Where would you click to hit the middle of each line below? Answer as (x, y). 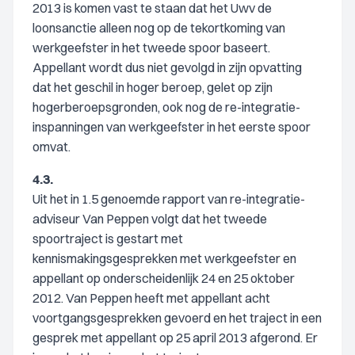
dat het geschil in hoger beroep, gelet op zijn (153, 87)
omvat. (52, 147)
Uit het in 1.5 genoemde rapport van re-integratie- (169, 199)
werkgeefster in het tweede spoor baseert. (151, 48)
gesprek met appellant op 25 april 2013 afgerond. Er (175, 338)
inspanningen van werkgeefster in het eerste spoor (172, 127)
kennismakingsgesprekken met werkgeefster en (164, 258)
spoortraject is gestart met (108, 239)
